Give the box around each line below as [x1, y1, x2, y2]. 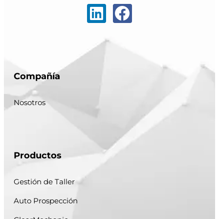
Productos [14, 150, 62, 161]
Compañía [14, 70, 60, 82]
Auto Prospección [14, 196, 78, 205]
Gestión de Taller [14, 176, 75, 186]
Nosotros [14, 97, 45, 107]
